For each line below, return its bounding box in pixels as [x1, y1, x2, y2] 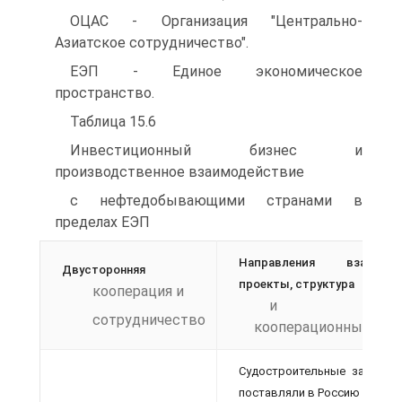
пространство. [55, 84, 154, 101]
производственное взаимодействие [55, 163, 304, 180]
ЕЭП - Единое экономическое [70, 63, 363, 80]
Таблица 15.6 [70, 113, 156, 130]
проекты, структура [239, 277, 354, 291]
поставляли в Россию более [239, 386, 396, 399]
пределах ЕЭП [55, 214, 150, 231]
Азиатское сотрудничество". [55, 34, 249, 51]
